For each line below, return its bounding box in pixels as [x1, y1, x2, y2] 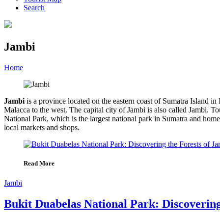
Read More [24, 160, 55, 167]
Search [24, 3, 45, 12]
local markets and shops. [4, 123, 80, 132]
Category [31, 63, 59, 72]
